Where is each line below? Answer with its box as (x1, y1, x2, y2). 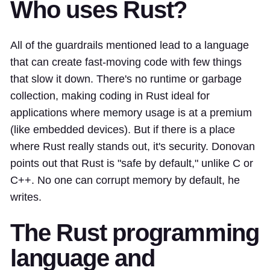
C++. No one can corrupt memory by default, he (10, 174, 240, 186)
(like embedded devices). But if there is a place (10, 123, 235, 136)
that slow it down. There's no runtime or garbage (10, 72, 242, 85)
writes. (10, 190, 42, 203)
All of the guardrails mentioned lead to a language (10, 39, 249, 51)
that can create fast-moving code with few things (10, 55, 242, 68)
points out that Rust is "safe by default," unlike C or (10, 157, 253, 169)
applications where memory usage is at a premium (10, 106, 252, 119)
